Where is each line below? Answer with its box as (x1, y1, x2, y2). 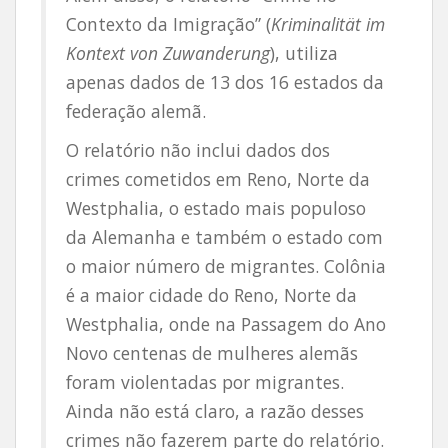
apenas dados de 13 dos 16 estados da (66, 70, 384, 94)
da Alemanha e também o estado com (66, 225, 383, 249)
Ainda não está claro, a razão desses (66, 399, 364, 423)
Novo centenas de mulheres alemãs (66, 341, 358, 365)
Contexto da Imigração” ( (66, 12, 271, 36)
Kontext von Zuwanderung (66, 41, 270, 65)
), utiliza (270, 41, 338, 65)
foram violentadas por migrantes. (66, 370, 344, 394)
